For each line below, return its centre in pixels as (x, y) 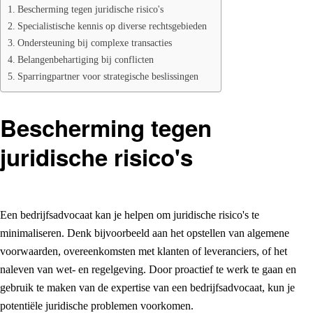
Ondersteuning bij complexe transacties (94, 42)
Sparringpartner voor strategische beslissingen (108, 76)
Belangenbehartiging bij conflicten (85, 59)
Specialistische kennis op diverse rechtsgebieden (112, 26)
